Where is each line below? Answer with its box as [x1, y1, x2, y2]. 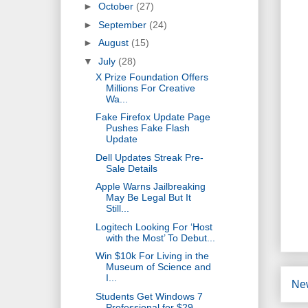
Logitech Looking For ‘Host [95, 221, 212, 232]
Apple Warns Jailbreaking [95, 181, 206, 192]
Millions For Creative [105, 82, 195, 93]
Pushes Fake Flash [105, 122, 190, 134]
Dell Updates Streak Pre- [95, 151, 203, 163]
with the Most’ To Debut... [105, 232, 215, 243]
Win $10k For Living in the [95, 250, 209, 262]
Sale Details [105, 162, 157, 174]
